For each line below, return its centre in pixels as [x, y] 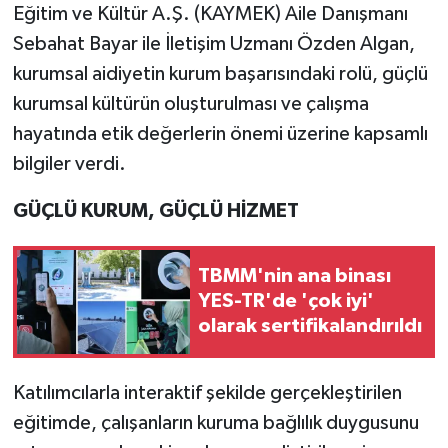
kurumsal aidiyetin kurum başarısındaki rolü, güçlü [220, 73]
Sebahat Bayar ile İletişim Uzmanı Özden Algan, [213, 43]
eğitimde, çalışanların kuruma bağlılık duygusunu [215, 422]
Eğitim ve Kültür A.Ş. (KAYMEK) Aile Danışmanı [210, 13]
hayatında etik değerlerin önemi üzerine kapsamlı [220, 133]
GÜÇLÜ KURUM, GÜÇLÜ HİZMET [155, 210]
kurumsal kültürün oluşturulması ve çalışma [190, 103]
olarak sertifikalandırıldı [310, 326]
